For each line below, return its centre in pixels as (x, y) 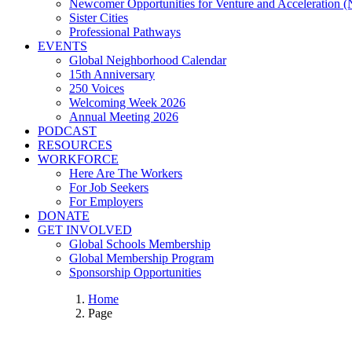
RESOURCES (75, 145)
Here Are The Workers (126, 173)
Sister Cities (99, 18)
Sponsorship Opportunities (135, 272)
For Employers (106, 202)
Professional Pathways (125, 32)
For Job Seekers (109, 187)
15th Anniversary (112, 74)
